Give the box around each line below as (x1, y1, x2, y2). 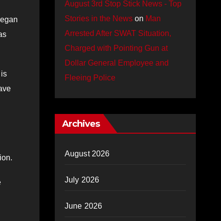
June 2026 (64, 202, 103, 210)
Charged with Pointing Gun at (64, 44, 168, 52)
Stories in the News (64, 14, 133, 23)
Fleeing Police (64, 74, 115, 82)
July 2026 (64, 176, 100, 184)
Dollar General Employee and (64, 59, 169, 67)
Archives (62, 118, 100, 129)
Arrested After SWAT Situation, (64, 29, 171, 37)
